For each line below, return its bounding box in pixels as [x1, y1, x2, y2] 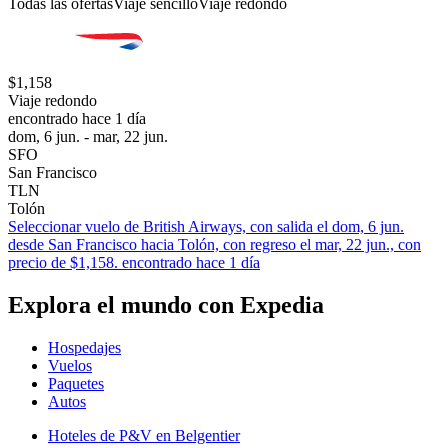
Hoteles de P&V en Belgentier [48, 426, 240, 444]
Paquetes [48, 374, 104, 392]
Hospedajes [48, 338, 121, 356]
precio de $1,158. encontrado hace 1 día [8, 253, 260, 271]
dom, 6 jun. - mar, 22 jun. [8, 127, 168, 145]
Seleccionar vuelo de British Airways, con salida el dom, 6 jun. [8, 217, 404, 235]
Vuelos [48, 356, 92, 374]
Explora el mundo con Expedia [8, 291, 324, 318]
